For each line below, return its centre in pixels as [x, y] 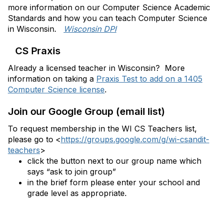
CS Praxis [34, 51]
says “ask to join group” [72, 172]
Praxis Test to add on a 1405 [149, 79]
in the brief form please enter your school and [114, 182]
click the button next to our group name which [114, 161]
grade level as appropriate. [77, 193]
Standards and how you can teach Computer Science [108, 18]
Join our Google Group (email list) [86, 111]
